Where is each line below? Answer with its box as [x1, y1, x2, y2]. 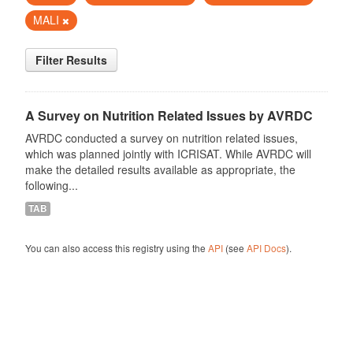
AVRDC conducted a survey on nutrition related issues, [24, 130, 298, 146]
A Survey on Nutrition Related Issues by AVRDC [24, 106, 313, 124]
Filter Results [35, 52, 107, 68]
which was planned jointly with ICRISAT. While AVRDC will [24, 146, 311, 162]
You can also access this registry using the [24, 241, 208, 255]
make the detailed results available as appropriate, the [24, 162, 295, 177]
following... [24, 177, 78, 193]
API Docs [246, 241, 286, 255]
